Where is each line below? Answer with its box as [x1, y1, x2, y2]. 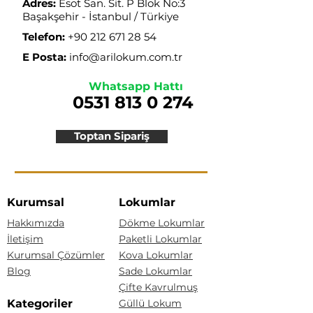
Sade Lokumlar [119, 265, 192, 277]
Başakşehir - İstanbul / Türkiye [22, 10, 179, 23]
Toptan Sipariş [74, 130, 150, 143]
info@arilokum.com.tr [66, 50, 182, 64]
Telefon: [22, 30, 65, 43]
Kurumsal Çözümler [7, 249, 105, 261]
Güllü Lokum [119, 297, 182, 310]
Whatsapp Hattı [89, 80, 183, 93]
